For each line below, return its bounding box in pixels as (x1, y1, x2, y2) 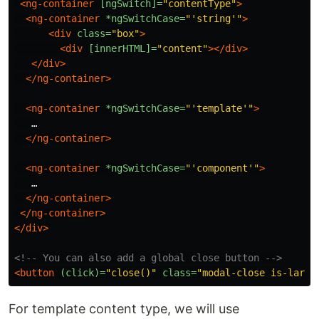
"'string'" (185, 12, 242, 24)
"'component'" (185, 162, 259, 174)
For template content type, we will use (9, 300, 239, 316)
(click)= (60, 266, 105, 278)
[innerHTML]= (88, 42, 157, 54)
